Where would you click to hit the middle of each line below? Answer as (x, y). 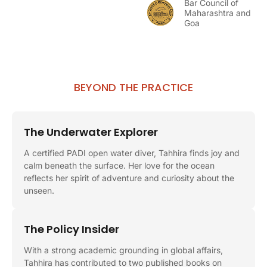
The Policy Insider (72, 229)
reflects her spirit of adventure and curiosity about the (129, 178)
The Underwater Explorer (91, 132)
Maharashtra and (218, 13)
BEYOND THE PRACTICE (133, 87)
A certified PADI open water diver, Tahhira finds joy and (132, 153)
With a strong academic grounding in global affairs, (123, 250)
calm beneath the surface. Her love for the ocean (119, 165)
